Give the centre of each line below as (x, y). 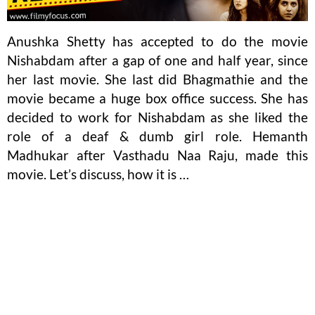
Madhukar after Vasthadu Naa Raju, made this (157, 155)
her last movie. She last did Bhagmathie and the (157, 79)
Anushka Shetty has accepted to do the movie (157, 41)
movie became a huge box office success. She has (157, 98)
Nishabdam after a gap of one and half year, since (157, 60)
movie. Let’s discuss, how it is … (98, 174)
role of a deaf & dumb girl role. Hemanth (157, 136)
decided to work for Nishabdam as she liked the (157, 117)
